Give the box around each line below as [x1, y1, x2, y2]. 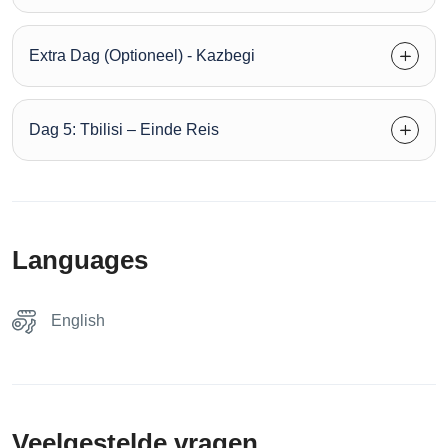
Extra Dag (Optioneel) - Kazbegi [29, 47, 255, 65]
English [51, 312, 105, 330]
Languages [12, 245, 148, 276]
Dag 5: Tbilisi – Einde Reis [29, 121, 219, 139]
